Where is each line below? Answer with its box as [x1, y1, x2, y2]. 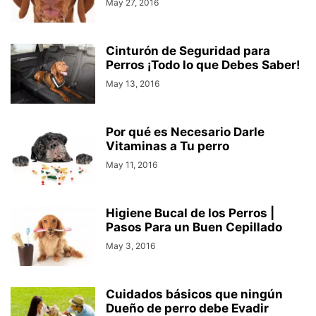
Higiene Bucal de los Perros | [106, 206, 274, 220]
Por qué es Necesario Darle [106, 125, 265, 139]
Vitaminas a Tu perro [106, 139, 229, 153]
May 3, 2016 [106, 241, 155, 251]
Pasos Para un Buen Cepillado [106, 220, 282, 234]
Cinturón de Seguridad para [106, 44, 270, 58]
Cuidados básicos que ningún [106, 287, 283, 301]
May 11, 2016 [106, 159, 157, 170]
